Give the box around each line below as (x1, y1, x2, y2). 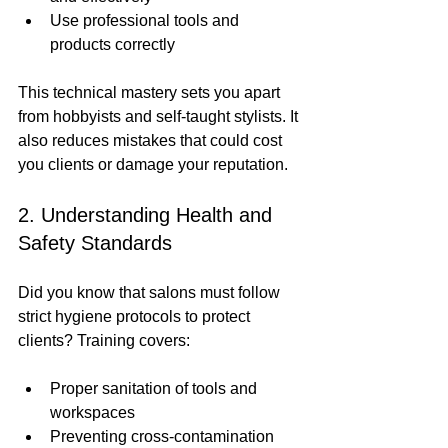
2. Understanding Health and (18, 204, 278, 227)
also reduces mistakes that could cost (18, 132, 286, 150)
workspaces (50, 404, 135, 422)
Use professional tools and (50, 12, 243, 30)
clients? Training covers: (18, 332, 190, 350)
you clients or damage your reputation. (18, 156, 288, 174)
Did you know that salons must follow (18, 284, 284, 302)
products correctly (50, 36, 175, 54)
